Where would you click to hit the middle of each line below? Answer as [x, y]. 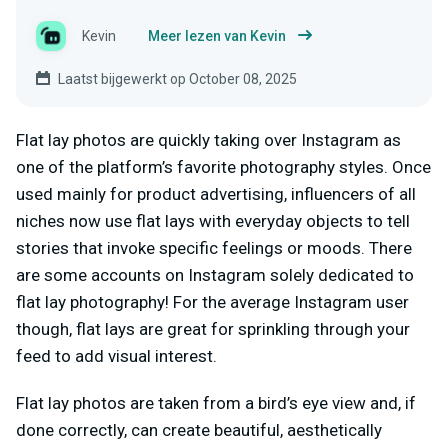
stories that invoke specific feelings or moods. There [214, 248]
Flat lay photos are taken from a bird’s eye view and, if [216, 403]
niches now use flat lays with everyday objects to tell [213, 221]
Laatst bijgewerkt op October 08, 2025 [177, 79]
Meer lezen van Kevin [217, 36]
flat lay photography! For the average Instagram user [212, 302]
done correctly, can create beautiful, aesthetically [199, 430]
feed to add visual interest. [116, 356]
